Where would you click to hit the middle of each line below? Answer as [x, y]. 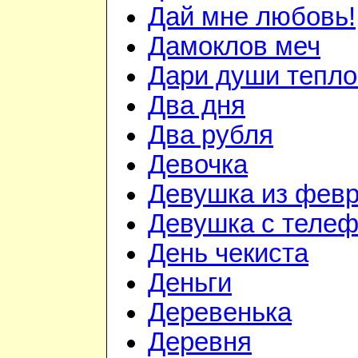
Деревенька [220, 313]
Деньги [190, 283]
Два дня [197, 106]
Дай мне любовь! [252, 17]
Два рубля [211, 135]
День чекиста [228, 254]
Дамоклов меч [234, 47]
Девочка [198, 165]
